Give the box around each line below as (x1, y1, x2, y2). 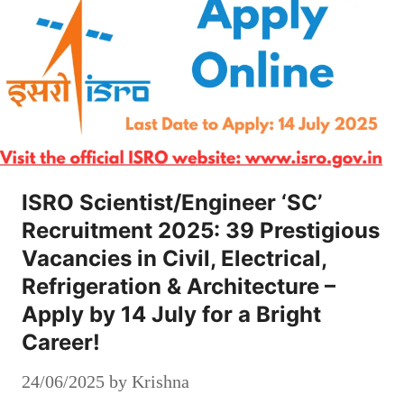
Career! (22, 328, 100, 355)
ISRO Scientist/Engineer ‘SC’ (22, 188, 322, 216)
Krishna (132, 371, 189, 391)
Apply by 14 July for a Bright (22, 300, 321, 327)
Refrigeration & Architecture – (22, 272, 335, 299)
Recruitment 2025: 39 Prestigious (22, 216, 380, 243)
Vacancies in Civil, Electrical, (22, 244, 326, 271)
